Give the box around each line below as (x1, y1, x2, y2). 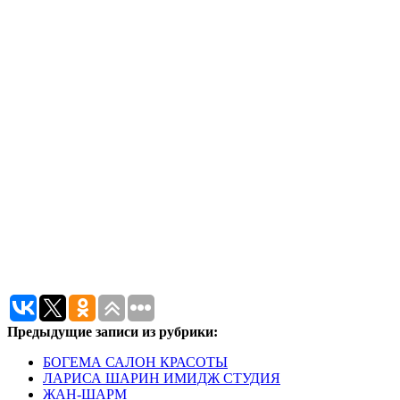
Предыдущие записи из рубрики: (7, 323, 218, 339)
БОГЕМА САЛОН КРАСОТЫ (43, 354, 228, 370)
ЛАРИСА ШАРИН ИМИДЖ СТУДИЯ (43, 370, 280, 386)
